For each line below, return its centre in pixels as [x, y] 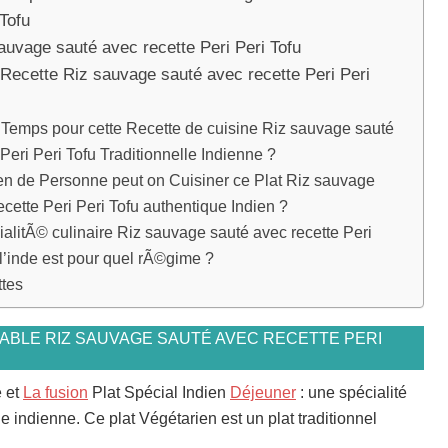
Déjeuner [263, 392]
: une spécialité [351, 392]
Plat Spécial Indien [159, 392]
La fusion [55, 392]
